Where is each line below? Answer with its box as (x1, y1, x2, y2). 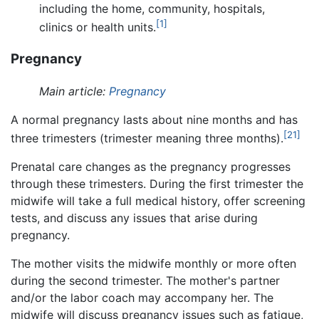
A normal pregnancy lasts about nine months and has (11, 113, 298, 127)
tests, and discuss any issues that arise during (11, 211, 258, 226)
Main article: (39, 84, 109, 99)
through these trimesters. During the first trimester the (11, 177, 303, 192)
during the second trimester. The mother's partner (11, 273, 280, 288)
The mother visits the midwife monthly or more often (11, 256, 296, 271)
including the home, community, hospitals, (39, 1, 265, 16)
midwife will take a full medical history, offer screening (11, 194, 305, 209)
